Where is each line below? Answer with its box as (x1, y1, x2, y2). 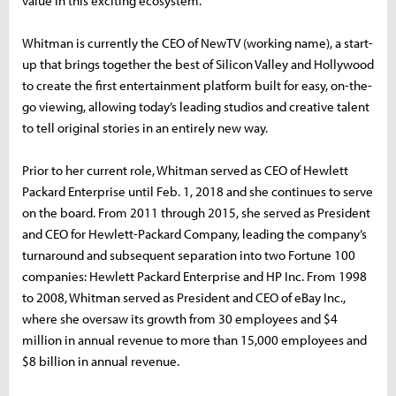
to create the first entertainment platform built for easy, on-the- (22, 76, 372, 94)
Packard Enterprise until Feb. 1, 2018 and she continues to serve (22, 182, 373, 200)
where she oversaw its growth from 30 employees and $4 (22, 309, 338, 327)
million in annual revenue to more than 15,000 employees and (22, 331, 367, 348)
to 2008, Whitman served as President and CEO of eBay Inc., (22, 288, 346, 306)
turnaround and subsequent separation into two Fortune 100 (22, 246, 355, 263)
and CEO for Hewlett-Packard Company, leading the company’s (22, 225, 367, 242)
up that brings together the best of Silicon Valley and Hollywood (22, 55, 374, 72)
